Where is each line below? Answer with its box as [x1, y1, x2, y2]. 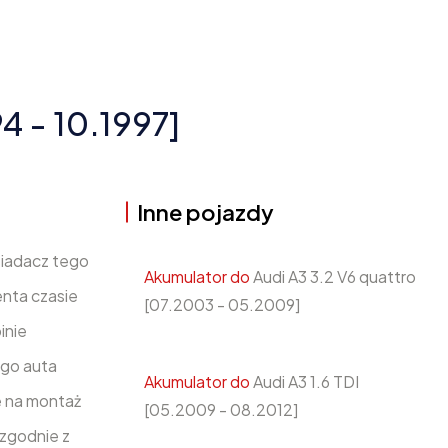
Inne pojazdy [137, 198, 274, 226]
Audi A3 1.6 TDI [250, 371, 359, 392]
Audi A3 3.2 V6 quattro [250, 266, 416, 287]
